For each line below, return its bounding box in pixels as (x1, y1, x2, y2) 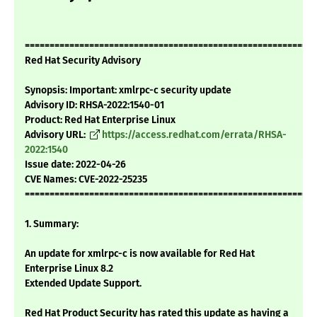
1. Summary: (25, 218, 79, 231)
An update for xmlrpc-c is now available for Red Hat (25, 248, 255, 260)
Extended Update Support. (25, 277, 142, 290)
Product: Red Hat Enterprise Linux (25, 114, 175, 127)
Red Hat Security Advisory (25, 54, 141, 67)
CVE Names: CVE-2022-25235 (25, 173, 147, 186)
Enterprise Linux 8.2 (25, 263, 113, 275)
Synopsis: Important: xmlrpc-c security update (25, 84, 231, 97)
